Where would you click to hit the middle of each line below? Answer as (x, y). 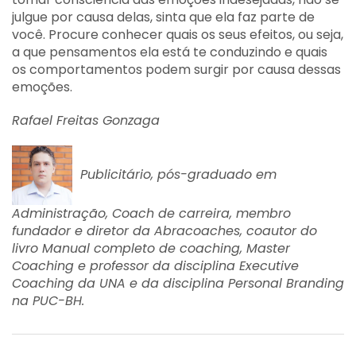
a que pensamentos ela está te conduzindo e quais (170, 52)
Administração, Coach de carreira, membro (151, 213)
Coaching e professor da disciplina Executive (155, 265)
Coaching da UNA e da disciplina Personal (149, 283)
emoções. (42, 87)
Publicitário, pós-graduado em (174, 174)
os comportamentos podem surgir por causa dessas (176, 70)
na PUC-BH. (48, 300)
